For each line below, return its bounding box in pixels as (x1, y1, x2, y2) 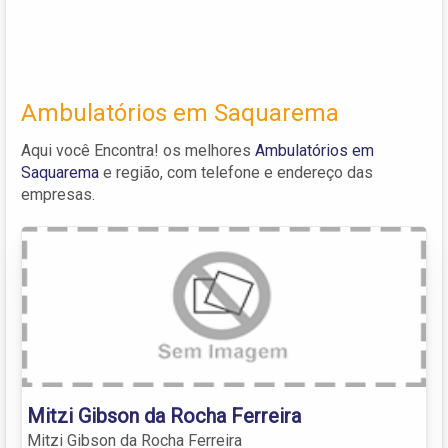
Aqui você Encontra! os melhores (21, 140, 255, 160)
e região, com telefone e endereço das (99, 162, 373, 182)
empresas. (21, 184, 95, 204)
